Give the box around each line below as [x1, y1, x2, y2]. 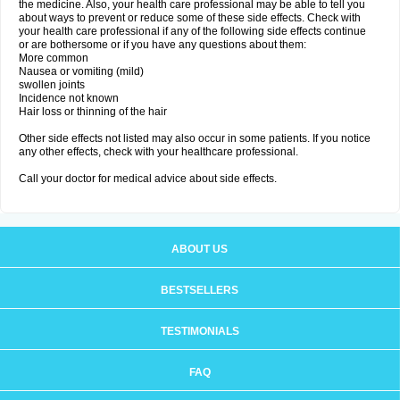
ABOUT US [171, 243, 228, 255]
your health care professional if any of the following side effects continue [19, 25, 366, 37]
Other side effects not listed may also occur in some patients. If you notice [19, 132, 371, 145]
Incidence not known [19, 92, 119, 104]
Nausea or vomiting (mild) [19, 65, 144, 78]
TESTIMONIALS [160, 325, 239, 337]
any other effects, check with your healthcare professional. [19, 146, 298, 158]
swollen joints [19, 79, 85, 91]
